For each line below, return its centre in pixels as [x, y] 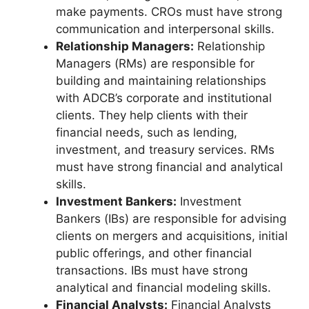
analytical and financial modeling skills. [163, 288]
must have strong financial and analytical [169, 167]
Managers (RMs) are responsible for [155, 64]
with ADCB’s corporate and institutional [164, 98]
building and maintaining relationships [161, 81]
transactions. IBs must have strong [152, 271]
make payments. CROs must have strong [169, 12]
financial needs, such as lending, [147, 133]
